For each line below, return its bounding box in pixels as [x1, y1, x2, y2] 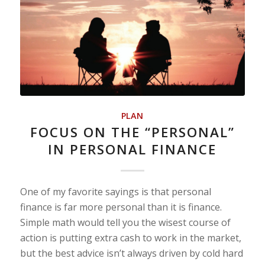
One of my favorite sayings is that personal [20, 185, 211, 199]
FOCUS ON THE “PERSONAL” [30, 123, 235, 142]
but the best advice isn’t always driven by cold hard [20, 247, 243, 260]
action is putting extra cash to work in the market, [20, 231, 241, 245]
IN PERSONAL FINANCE [48, 140, 217, 159]
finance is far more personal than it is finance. [20, 201, 222, 214]
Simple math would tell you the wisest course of [20, 216, 231, 230]
